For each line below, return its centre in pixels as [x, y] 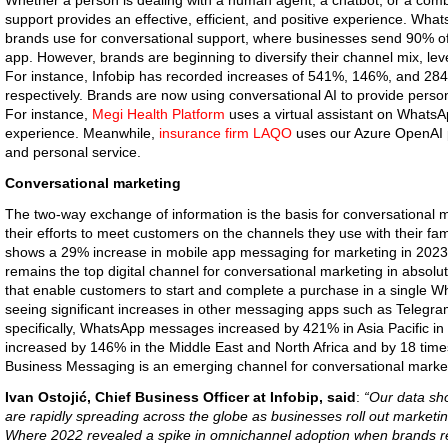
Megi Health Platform [158, 114]
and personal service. [73, 152]
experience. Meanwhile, [82, 133]
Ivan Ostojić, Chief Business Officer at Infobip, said [180, 397]
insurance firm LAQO [225, 133]
